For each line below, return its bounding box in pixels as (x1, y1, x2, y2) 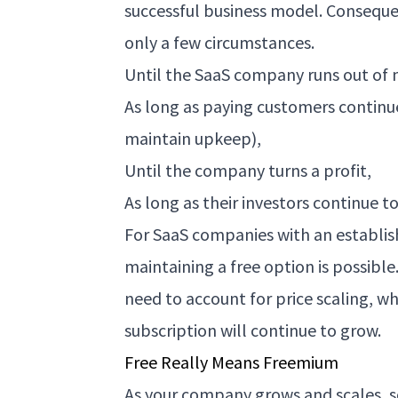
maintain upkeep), (124, 126, 262, 149)
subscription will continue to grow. (124, 318, 382, 341)
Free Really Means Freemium (124, 350, 339, 373)
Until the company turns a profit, (124, 158, 372, 181)
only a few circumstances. (124, 30, 315, 53)
